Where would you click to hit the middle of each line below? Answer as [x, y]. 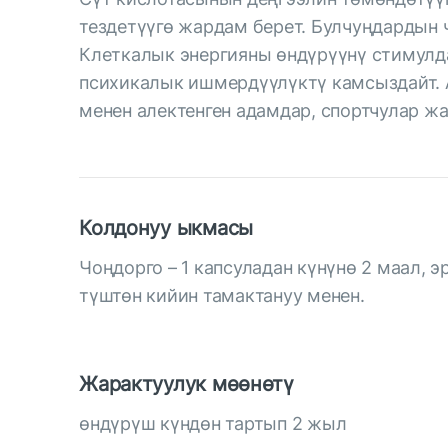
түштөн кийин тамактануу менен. [222, 295]
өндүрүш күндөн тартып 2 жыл [213, 423]
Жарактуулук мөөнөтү [186, 384]
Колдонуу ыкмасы [166, 228]
